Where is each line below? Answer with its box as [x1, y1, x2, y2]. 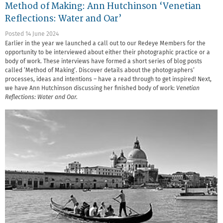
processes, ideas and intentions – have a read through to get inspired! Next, [5, 76, 212, 83]
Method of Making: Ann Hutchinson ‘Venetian [5, 1, 201, 12]
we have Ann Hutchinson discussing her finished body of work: [5, 85, 176, 92]
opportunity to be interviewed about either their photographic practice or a [5, 49, 210, 56]
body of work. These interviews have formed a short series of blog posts [5, 58, 202, 65]
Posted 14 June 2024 [5, 31, 59, 37]
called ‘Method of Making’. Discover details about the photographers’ [5, 67, 195, 74]
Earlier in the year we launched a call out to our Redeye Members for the [5, 40, 206, 47]
